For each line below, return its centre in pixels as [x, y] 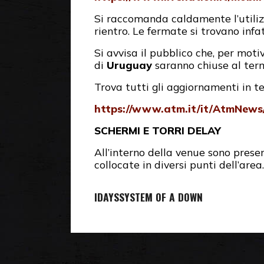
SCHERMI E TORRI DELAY [158, 131]
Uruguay [129, 65]
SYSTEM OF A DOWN [161, 197]
